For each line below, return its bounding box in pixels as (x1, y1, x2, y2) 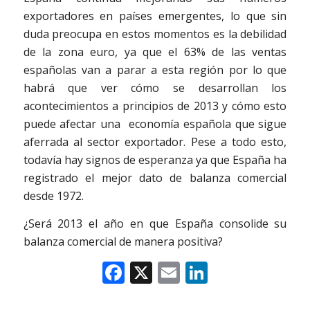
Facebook (124, 257, 222, 287)
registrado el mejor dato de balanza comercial (23, 170, 287, 186)
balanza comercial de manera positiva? (23, 233, 223, 249)
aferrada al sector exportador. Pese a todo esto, (23, 134, 287, 150)
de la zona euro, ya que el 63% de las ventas (23, 44, 287, 60)
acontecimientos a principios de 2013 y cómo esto (23, 98, 287, 114)
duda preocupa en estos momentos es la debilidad (23, 26, 287, 42)
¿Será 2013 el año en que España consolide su (23, 215, 287, 231)
